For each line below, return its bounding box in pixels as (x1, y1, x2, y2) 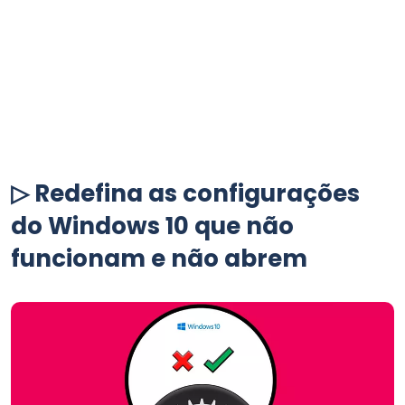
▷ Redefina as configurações (11, 177, 360, 210)
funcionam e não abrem (11, 242, 307, 275)
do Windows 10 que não (11, 210, 294, 242)
